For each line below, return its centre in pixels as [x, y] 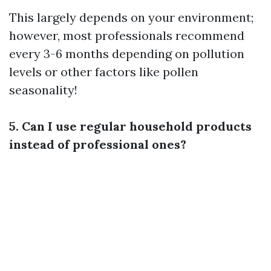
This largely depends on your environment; [131, 17]
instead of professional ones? [98, 144]
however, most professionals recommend [127, 35]
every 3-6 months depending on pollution [127, 54]
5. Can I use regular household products [130, 126]
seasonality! [43, 90]
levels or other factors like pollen [104, 72]
